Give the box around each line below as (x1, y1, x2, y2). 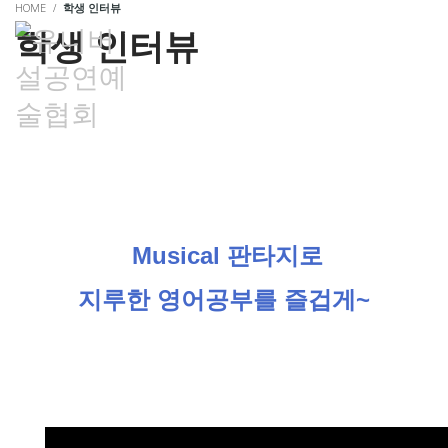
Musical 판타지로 (125, 242, 323, 269)
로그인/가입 (307, 28, 377, 46)
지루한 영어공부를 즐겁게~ (78, 286, 370, 313)
